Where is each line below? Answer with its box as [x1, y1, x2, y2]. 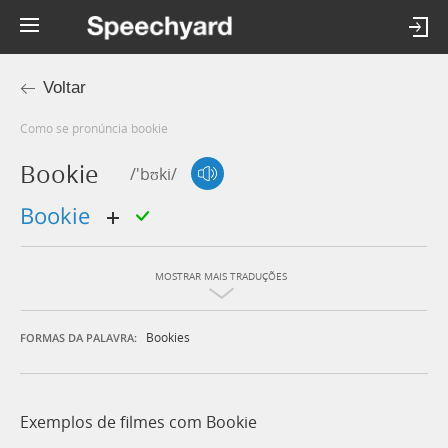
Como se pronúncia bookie [28, 120, 168, 136]
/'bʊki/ [130, 162, 177, 185]
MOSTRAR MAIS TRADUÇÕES [155, 270, 287, 284]
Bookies [146, 329, 190, 346]
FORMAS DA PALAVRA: [20, 330, 137, 346]
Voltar [43, 78, 86, 97]
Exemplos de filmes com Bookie [20, 411, 257, 434]
